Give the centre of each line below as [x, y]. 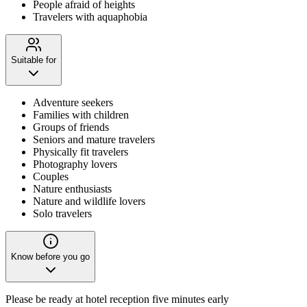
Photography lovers [75, 164]
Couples [51, 176]
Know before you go [50, 256]
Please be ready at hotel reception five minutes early [117, 299]
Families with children [81, 114]
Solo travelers [62, 213]
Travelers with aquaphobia [90, 16]
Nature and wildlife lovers [89, 201]
